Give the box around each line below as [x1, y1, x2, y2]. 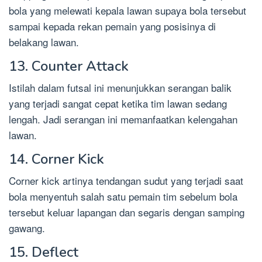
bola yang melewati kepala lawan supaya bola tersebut [9, 2, 246, 18]
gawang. [9, 220, 45, 235]
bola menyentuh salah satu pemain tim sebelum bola [9, 188, 237, 204]
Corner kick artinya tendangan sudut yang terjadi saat [9, 173, 243, 188]
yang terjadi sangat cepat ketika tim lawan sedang [9, 95, 227, 111]
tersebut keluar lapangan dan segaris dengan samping [9, 204, 244, 219]
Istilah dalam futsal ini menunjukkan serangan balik [9, 80, 232, 95]
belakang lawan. [9, 34, 79, 49]
